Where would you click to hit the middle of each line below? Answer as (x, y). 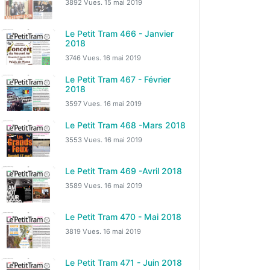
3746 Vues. (84, 58)
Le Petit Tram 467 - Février (118, 79)
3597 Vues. (84, 104)
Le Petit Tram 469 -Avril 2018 (124, 171)
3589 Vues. (85, 186)
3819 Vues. (84, 231)
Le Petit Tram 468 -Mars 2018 (125, 125)
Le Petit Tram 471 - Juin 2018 (124, 262)
